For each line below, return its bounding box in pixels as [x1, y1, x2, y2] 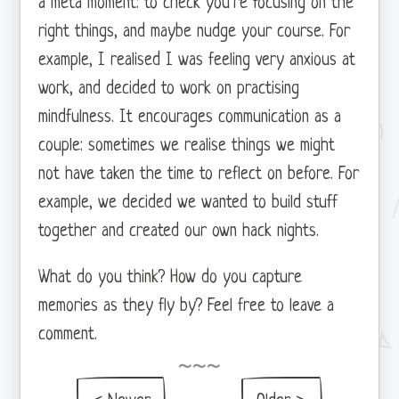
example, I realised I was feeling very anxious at [38, 51, 356, 70]
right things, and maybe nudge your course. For [38, 22, 351, 42]
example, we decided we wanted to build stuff [38, 193, 338, 213]
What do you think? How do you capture [38, 268, 303, 288]
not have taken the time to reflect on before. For [38, 165, 360, 184]
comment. [38, 325, 98, 345]
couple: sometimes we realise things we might [38, 136, 336, 156]
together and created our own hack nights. [38, 222, 320, 241]
